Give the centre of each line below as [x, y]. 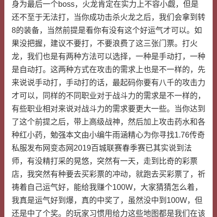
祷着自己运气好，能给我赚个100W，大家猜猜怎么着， [107, 187]
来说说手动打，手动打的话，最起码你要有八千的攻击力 [108, 83]
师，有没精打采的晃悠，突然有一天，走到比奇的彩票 [104, 161]
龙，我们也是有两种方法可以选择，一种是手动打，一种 [108, 56]
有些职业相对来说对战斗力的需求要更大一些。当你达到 [108, 109]
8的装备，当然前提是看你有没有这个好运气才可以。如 [107, 30]
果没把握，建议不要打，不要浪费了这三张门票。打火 [104, 43]
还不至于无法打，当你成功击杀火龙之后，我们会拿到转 [108, 17]
